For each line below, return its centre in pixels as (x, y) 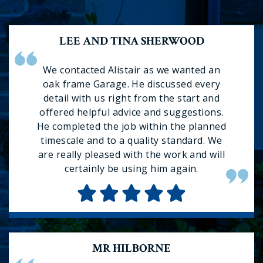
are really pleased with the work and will (131, 154)
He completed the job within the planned (131, 126)
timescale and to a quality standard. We (131, 140)
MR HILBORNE (131, 248)
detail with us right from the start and (131, 98)
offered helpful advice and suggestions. (131, 112)
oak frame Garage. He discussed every (131, 84)
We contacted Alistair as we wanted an (131, 70)
